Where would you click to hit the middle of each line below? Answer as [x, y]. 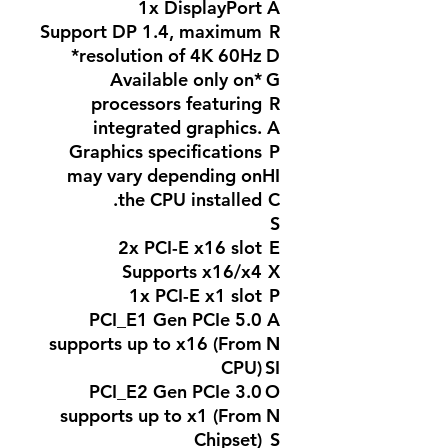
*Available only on [182, 79]
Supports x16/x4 [192, 271]
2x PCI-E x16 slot [190, 247]
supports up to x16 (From [155, 343]
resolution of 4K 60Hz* [170, 55]
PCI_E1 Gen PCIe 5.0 [175, 319]
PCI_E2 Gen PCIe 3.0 [175, 391]
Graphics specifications [165, 151]
